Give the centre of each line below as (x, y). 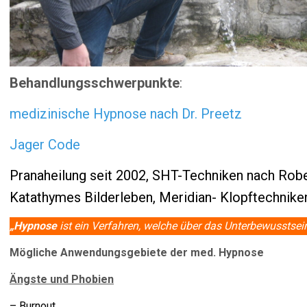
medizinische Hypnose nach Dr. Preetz (126, 114)
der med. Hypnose (217, 253)
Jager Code (45, 145)
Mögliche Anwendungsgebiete (88, 253)
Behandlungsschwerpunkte (95, 83)
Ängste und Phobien (62, 279)
